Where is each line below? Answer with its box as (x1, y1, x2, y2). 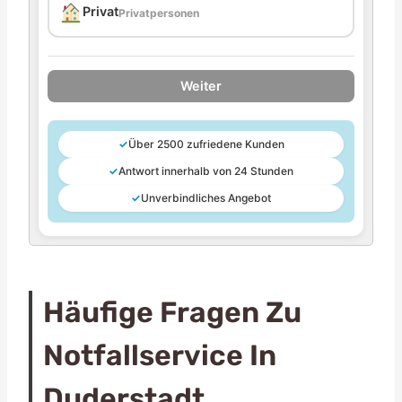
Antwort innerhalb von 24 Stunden (118, 163, 293, 178)
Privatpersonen (118, 5, 200, 20)
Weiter (180, 77, 222, 93)
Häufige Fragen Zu (43, 294, 301, 329)
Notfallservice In (43, 337, 276, 372)
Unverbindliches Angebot (141, 190, 271, 205)
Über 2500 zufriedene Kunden (127, 136, 284, 151)
